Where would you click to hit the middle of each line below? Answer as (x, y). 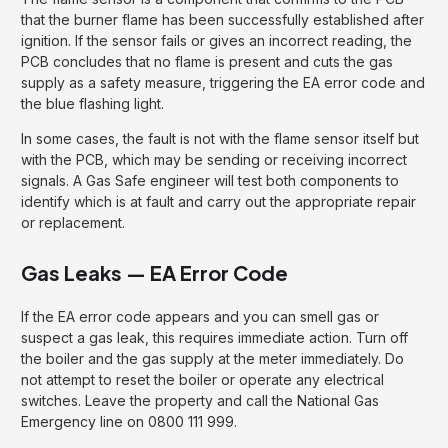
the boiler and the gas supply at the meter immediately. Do (212, 359)
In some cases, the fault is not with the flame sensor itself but (220, 139)
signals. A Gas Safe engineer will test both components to (210, 181)
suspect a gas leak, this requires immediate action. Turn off (214, 338)
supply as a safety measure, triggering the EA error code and (223, 83)
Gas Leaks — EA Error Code (154, 273)
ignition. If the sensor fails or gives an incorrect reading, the (216, 41)
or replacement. (73, 223)
